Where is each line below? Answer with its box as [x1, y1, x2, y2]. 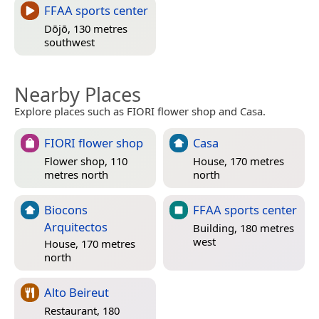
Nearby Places [14, 80, 141, 108]
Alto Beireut [44, 283, 109, 300]
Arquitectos [44, 218, 108, 235]
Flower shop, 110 [44, 154, 127, 169]
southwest [44, 35, 95, 50]
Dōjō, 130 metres [44, 21, 127, 36]
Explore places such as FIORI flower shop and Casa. [14, 103, 266, 118]
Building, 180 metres [193, 221, 294, 236]
